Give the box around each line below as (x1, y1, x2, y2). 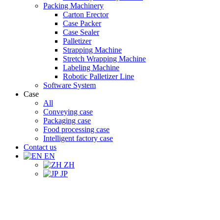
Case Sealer (63, 28, 99, 36)
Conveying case (43, 108, 93, 116)
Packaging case (43, 116, 91, 125)
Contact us (24, 143, 56, 151)
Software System (43, 81, 96, 89)
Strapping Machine (63, 46, 122, 54)
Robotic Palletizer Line (63, 72, 134, 81)
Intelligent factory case (43, 134, 113, 142)
